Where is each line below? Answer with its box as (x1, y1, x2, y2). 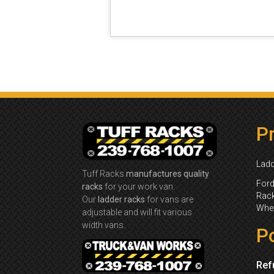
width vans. (82, 220, 125, 230)
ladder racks (98, 194, 145, 204)
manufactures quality (126, 168, 209, 179)
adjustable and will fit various (82, 207, 192, 217)
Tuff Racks (82, 168, 126, 179)
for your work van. (103, 181, 175, 191)
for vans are (145, 194, 193, 204)
